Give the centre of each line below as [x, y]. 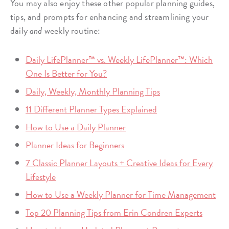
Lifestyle [41, 176]
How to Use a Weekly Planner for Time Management [121, 194]
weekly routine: [71, 30]
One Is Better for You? [66, 73]
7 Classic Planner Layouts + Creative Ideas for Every [119, 163]
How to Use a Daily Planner [76, 127]
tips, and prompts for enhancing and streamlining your [110, 16]
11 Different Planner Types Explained [91, 109]
